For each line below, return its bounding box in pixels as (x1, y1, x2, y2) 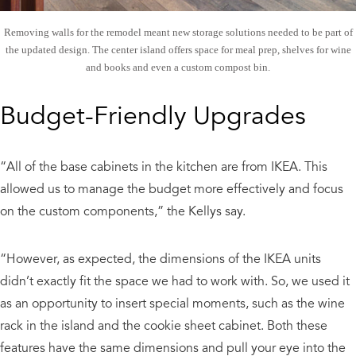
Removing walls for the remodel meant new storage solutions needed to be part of (3, 25, 353, 38)
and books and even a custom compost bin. (86, 60, 270, 73)
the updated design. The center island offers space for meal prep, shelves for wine (5, 43, 351, 56)
